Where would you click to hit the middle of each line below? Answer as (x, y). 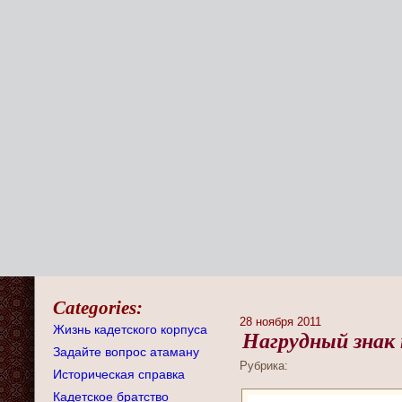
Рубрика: (264, 366)
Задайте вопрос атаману (126, 352)
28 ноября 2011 (280, 322)
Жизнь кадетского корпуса (130, 329)
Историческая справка (119, 374)
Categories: (98, 307)
